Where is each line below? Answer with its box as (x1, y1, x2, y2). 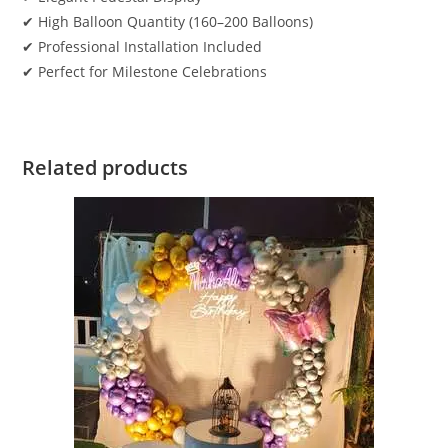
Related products (22, 154, 189, 182)
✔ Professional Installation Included (22, 37, 263, 57)
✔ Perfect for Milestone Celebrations (22, 62, 268, 82)
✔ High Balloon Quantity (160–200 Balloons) (22, 12, 314, 32)
